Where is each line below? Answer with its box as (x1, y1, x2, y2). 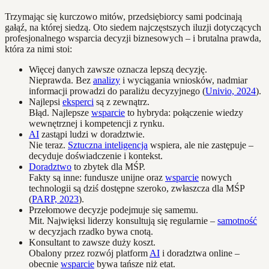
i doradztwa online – (160, 248, 240, 259)
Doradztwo (29, 162, 71, 172)
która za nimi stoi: (5, 44, 72, 55)
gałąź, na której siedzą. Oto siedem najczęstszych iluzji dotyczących (5, 22, 261, 33)
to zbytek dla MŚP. (71, 162, 145, 172)
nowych (199, 172, 232, 183)
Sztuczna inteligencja (68, 140, 148, 151)
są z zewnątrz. (94, 97, 150, 107)
